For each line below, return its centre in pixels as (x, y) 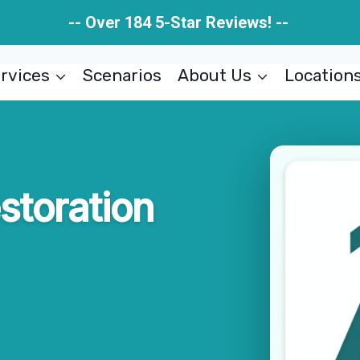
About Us (214, 75)
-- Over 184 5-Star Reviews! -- (180, 22)
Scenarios (123, 75)
